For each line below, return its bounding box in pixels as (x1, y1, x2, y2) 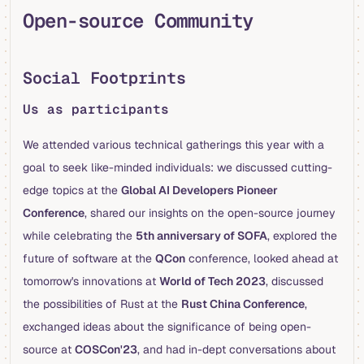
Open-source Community (23, 8, 253, 34)
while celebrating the (23, 228, 136, 244)
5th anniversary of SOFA (136, 228, 267, 244)
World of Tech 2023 (159, 274, 266, 289)
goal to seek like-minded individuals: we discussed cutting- (23, 160, 332, 175)
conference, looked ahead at (185, 251, 338, 266)
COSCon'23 (75, 342, 137, 357)
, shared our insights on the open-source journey (84, 206, 336, 221)
